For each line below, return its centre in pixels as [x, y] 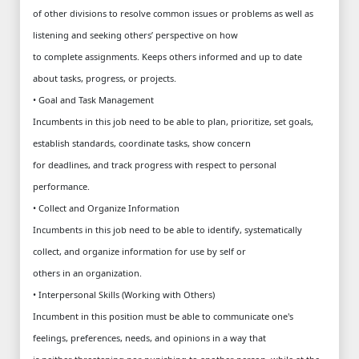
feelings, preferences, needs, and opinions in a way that [149, 337]
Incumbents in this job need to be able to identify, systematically [167, 229]
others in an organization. [87, 272]
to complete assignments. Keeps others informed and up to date [167, 56]
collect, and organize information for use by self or [139, 251]
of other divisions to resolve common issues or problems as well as [173, 13]
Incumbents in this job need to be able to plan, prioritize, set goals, [173, 121]
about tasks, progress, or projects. [105, 78]
